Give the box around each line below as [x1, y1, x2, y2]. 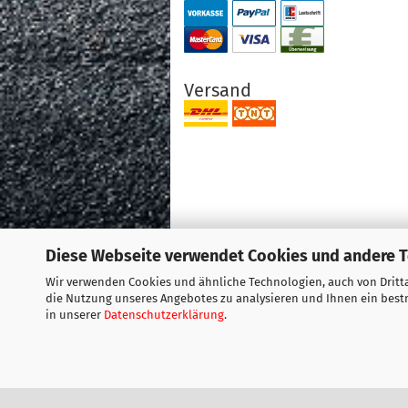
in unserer [46, 307, 104, 321]
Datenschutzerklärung [104, 307, 224, 321]
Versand [184, 79, 251, 101]
